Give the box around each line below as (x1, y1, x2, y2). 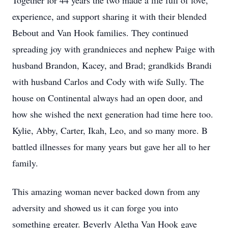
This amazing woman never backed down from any (12, 185, 200, 197)
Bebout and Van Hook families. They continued (12, 26, 188, 39)
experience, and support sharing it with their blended (12, 10, 207, 22)
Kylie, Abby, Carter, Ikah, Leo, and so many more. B (12, 124, 208, 136)
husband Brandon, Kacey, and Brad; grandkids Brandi (12, 59, 212, 71)
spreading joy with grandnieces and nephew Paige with (12, 43, 215, 55)
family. (12, 157, 38, 169)
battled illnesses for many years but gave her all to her (12, 140, 210, 153)
